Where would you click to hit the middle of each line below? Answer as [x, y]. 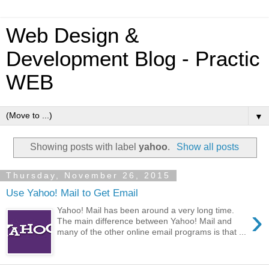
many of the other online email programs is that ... [152, 231]
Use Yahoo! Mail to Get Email [72, 193]
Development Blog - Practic [133, 59]
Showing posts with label [85, 147]
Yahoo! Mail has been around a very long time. [146, 210]
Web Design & [72, 35]
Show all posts [207, 147]
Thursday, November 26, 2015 [88, 176]
